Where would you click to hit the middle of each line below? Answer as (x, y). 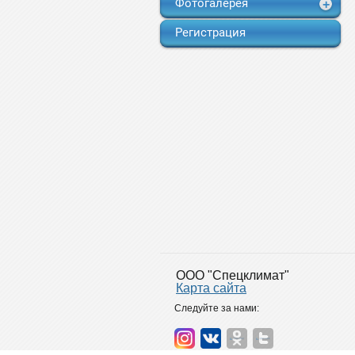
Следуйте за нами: (217, 308)
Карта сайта (211, 288)
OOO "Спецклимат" (233, 275)
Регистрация (210, 32)
